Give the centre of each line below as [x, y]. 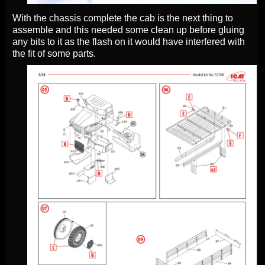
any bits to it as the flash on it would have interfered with [129, 41]
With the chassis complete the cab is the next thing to [123, 18]
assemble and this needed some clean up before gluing [128, 30]
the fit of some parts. [55, 53]
